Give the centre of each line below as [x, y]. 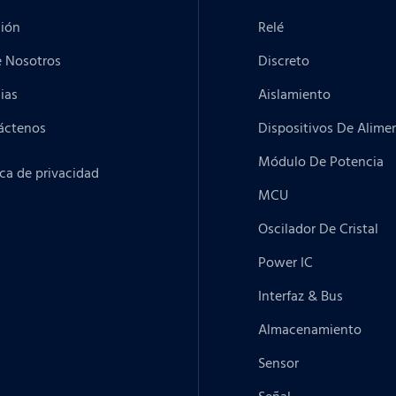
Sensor [279, 364]
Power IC [286, 263]
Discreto [284, 61]
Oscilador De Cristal [319, 229]
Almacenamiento [310, 330]
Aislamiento [295, 95]
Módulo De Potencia [321, 162]
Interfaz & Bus [301, 297]
